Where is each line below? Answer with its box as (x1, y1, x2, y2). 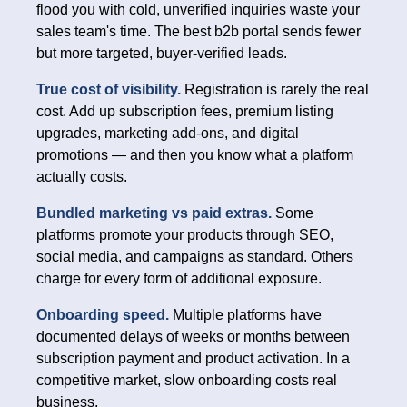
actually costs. (36, 169, 127, 185)
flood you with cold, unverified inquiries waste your (36, 2, 360, 18)
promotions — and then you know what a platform (36, 147, 353, 164)
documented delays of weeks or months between (36, 329, 350, 345)
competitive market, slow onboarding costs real (36, 372, 337, 389)
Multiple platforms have (173, 307, 322, 323)
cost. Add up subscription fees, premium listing (36, 104, 333, 120)
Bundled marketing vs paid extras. (36, 205, 275, 222)
